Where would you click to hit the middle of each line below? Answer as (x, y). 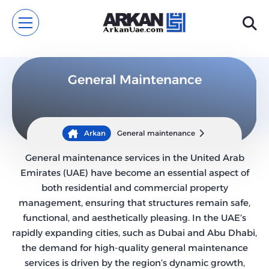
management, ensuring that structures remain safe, (134, 203)
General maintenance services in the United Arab (134, 158)
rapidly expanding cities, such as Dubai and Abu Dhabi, (134, 233)
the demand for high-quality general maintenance (134, 248)
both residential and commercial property (134, 188)
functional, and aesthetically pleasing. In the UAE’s (134, 218)
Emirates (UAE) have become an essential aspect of (134, 173)
